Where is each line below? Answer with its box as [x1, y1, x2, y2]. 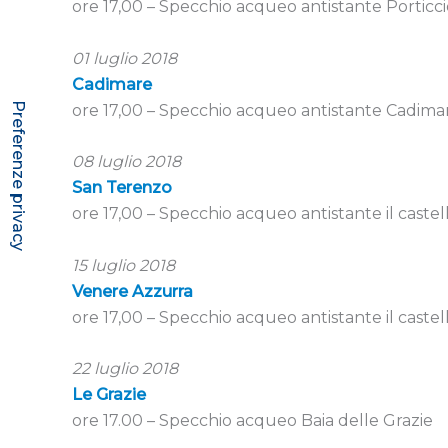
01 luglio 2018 [72, 48, 177, 68]
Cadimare [72, 74, 152, 94]
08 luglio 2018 [72, 152, 181, 172]
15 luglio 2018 [72, 255, 175, 275]
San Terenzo [72, 178, 172, 198]
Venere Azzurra [72, 281, 193, 301]
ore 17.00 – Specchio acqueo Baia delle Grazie [72, 411, 433, 431]
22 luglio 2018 [72, 359, 178, 379]
